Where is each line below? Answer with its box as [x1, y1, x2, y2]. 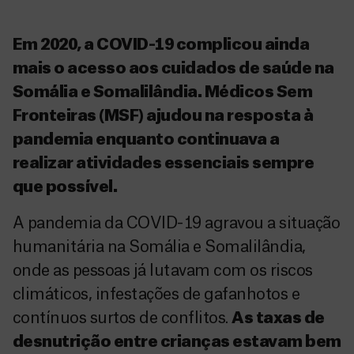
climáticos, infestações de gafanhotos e [13, 287, 300, 303]
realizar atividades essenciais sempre [13, 156, 314, 171]
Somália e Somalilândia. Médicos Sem [13, 85, 313, 100]
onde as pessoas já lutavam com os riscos [13, 263, 313, 279]
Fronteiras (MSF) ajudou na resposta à [13, 108, 314, 124]
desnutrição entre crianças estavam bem [13, 334, 341, 350]
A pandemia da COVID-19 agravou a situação [13, 216, 341, 232]
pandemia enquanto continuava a [13, 132, 280, 148]
